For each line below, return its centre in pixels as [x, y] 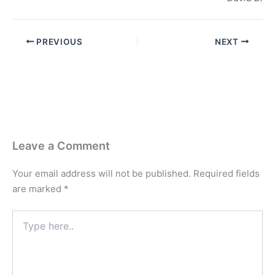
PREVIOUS [58, 41]
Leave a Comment [61, 146]
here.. [23, 228]
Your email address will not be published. [102, 174]
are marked [38, 189]
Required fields [227, 174]
